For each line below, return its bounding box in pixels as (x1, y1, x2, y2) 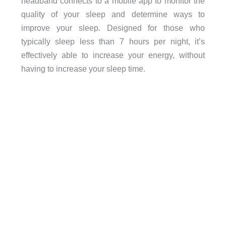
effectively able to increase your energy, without (21, 50, 205, 60)
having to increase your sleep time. (21, 64, 145, 74)
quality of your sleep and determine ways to (21, 10, 205, 19)
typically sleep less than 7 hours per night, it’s (21, 37, 205, 46)
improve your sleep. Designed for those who (21, 23, 205, 33)
